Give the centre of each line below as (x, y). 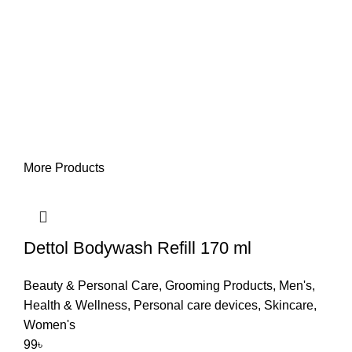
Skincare (289, 305)
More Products (64, 168)
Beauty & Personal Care (91, 286)
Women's (49, 325)
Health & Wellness (75, 305)
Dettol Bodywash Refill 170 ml (137, 248)
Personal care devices (196, 305)
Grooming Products (219, 286)
